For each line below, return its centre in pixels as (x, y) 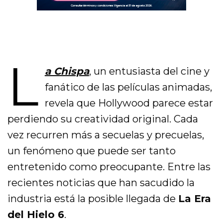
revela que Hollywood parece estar (129, 103)
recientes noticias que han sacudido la (101, 183)
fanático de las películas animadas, (128, 87)
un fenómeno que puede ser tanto (92, 151)
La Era (195, 199)
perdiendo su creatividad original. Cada (103, 119)
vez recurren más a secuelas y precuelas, (106, 135)
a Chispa (67, 71)
